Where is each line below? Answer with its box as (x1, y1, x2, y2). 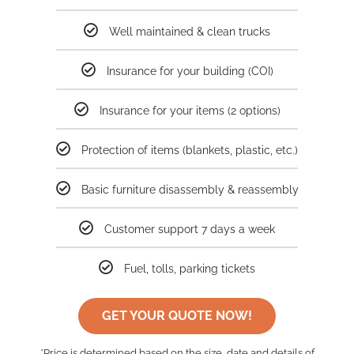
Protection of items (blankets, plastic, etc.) (81, 143, 298, 156)
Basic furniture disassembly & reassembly (81, 183, 299, 196)
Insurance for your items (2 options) (99, 104, 281, 117)
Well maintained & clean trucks (109, 24, 270, 38)
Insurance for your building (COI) (106, 64, 273, 77)
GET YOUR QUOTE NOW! (102, 307, 252, 323)
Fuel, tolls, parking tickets (124, 262, 255, 275)
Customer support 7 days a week (104, 222, 275, 235)
